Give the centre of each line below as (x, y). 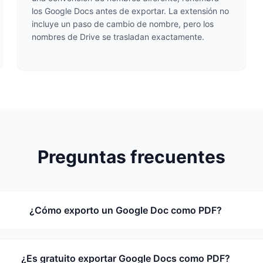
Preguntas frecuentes (131, 157)
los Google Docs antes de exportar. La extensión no (131, 11)
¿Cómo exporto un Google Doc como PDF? (126, 210)
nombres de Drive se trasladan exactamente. (118, 37)
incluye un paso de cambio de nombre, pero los (123, 24)
